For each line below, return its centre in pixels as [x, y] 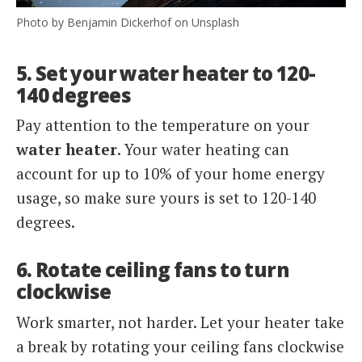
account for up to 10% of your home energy [170, 174]
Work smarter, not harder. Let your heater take [180, 322]
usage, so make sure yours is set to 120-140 [166, 198]
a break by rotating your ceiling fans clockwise [180, 347]
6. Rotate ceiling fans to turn [153, 270]
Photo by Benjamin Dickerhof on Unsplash [128, 22]
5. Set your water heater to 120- [166, 73]
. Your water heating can [203, 149]
